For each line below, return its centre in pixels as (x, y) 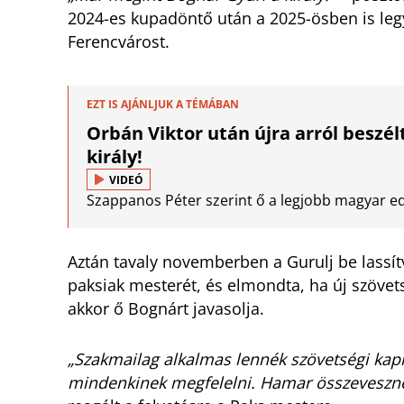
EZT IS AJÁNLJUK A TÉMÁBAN (163, 105)
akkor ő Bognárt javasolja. (166, 309)
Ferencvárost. (119, 42)
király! (115, 157)
